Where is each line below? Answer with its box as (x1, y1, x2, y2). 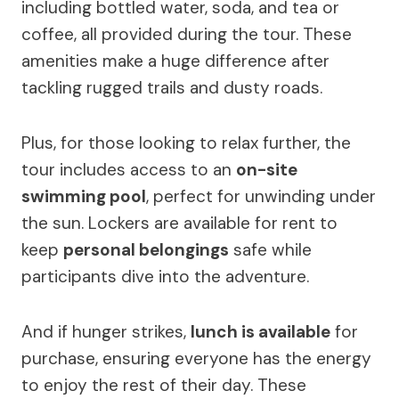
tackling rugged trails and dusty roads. (21, 76, 322, 99)
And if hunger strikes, (21, 320, 191, 343)
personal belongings (63, 238, 229, 261)
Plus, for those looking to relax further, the (21, 131, 351, 154)
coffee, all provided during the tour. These (21, 22, 352, 45)
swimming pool (21, 184, 146, 208)
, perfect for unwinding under (146, 184, 376, 208)
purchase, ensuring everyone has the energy (21, 346, 371, 370)
